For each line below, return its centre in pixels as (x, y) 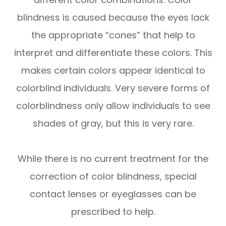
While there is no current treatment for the (113, 159)
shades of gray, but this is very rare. (113, 124)
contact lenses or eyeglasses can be (113, 194)
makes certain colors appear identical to (113, 71)
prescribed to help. (113, 212)
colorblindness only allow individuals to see (113, 106)
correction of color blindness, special (113, 177)
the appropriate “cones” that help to (113, 35)
